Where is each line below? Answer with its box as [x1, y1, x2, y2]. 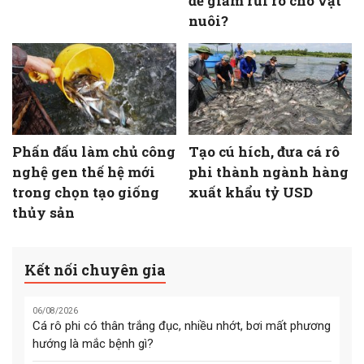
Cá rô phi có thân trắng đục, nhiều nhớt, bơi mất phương [32, 318, 331, 334]
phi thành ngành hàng [188, 162, 349, 181]
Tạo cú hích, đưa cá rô [188, 141, 340, 161]
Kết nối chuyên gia [24, 259, 166, 279]
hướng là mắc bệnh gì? [32, 336, 154, 352]
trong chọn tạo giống [12, 182, 159, 201]
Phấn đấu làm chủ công [12, 141, 175, 161]
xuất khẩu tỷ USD [188, 182, 313, 201]
